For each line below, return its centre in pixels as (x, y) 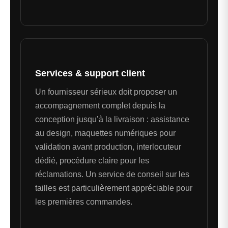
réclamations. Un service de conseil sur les (112, 175)
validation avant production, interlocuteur (108, 147)
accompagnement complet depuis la (100, 106)
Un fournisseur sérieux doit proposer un (106, 92)
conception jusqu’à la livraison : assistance (112, 120)
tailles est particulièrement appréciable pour (114, 188)
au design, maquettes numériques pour (105, 133)
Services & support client (90, 74)
